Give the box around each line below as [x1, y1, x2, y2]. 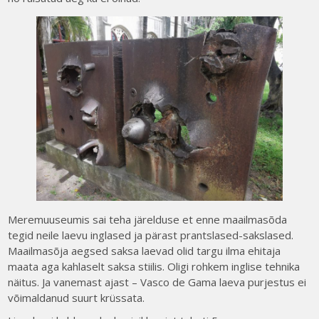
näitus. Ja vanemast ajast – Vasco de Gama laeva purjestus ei [8, 275, 307, 290]
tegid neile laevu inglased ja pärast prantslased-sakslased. [8, 228, 294, 243]
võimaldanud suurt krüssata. [8, 291, 145, 305]
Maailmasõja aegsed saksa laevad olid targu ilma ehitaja [8, 244, 281, 258]
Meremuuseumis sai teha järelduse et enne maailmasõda [8, 212, 288, 227]
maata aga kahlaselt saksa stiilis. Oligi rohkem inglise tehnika [8, 259, 300, 274]
